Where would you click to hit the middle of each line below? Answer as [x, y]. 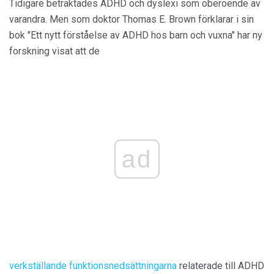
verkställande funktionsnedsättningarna [93, 266]
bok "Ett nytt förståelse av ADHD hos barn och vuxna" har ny [136, 35]
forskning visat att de [54, 51]
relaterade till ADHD [220, 266]
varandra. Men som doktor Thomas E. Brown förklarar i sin [131, 19]
